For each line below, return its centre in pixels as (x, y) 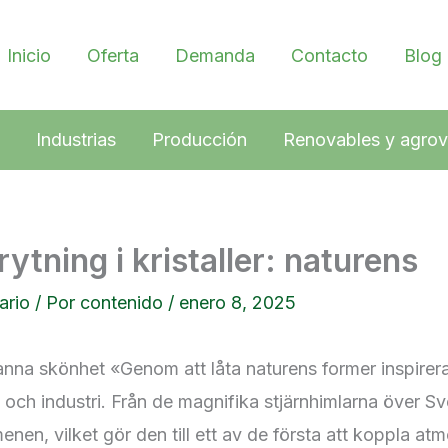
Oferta (112, 55)
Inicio (28, 55)
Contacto (329, 55)
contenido (124, 302)
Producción (199, 139)
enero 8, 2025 (237, 302)
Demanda (214, 55)
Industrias (75, 139)
